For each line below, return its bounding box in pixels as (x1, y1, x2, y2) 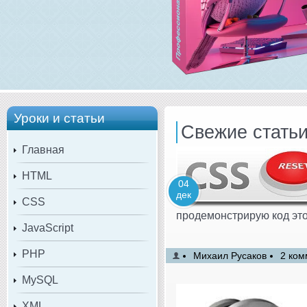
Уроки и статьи (14, 110, 105, 125)
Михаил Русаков (193, 249, 267, 261)
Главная (22, 143, 64, 156)
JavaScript (22, 221, 73, 234)
